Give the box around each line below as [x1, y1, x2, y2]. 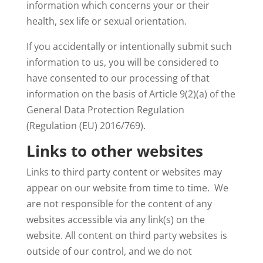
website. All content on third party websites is [26, 229, 227, 242]
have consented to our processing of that [26, 72, 210, 85]
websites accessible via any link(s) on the [26, 213, 205, 226]
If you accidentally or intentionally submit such [26, 40, 232, 53]
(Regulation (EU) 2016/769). [26, 119, 146, 132]
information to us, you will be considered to [26, 56, 219, 69]
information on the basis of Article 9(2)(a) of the [26, 87, 235, 100]
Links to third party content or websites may [26, 166, 222, 178]
